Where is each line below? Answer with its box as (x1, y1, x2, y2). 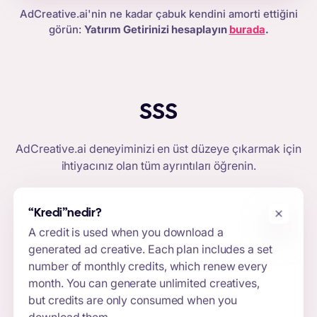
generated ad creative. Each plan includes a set (28, 242, 272, 257)
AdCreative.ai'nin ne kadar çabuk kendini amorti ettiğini (19, 6, 298, 21)
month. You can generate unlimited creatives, (28, 276, 260, 291)
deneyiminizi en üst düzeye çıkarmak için (86, 142, 301, 156)
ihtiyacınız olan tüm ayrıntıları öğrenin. (61, 158, 256, 173)
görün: (48, 22, 84, 36)
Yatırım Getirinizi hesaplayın (83, 22, 229, 36)
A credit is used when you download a (28, 225, 224, 240)
